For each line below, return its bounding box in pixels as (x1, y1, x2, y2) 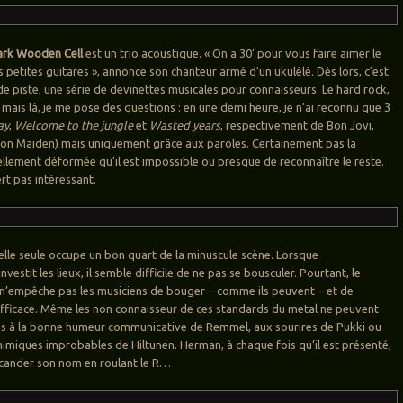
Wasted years (149, 119, 221, 132)
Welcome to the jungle (14, 119, 134, 132)
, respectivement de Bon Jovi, (220, 119, 375, 132)
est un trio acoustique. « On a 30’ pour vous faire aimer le (83, 47, 382, 60)
